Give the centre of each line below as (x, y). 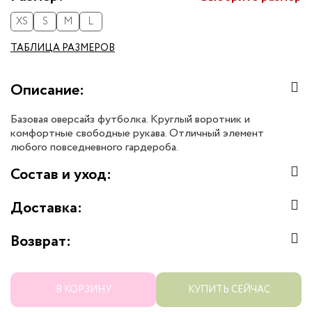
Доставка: (46, 208)
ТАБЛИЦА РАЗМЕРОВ (63, 48)
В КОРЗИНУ (83, 290)
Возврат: (41, 242)
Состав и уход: (61, 175)
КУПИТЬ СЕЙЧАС (229, 290)
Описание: (47, 91)
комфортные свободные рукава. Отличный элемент (137, 133)
